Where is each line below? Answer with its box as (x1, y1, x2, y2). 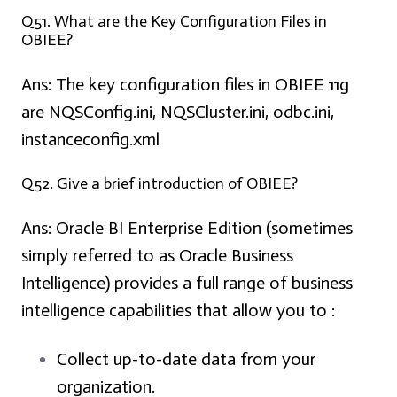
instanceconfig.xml (21, 128, 160, 151)
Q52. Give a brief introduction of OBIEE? (21, 174, 298, 194)
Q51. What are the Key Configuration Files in (21, 12, 327, 32)
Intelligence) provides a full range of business (21, 272, 353, 294)
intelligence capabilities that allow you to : (21, 300, 335, 322)
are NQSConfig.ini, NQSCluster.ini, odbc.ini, (21, 101, 334, 123)
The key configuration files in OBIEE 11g (51, 74, 349, 96)
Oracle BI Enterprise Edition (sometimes (51, 217, 353, 239)
